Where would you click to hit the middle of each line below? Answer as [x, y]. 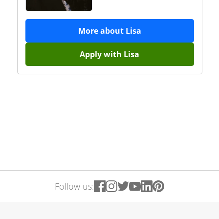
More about [102, 31]
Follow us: [74, 186]
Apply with [102, 54]
